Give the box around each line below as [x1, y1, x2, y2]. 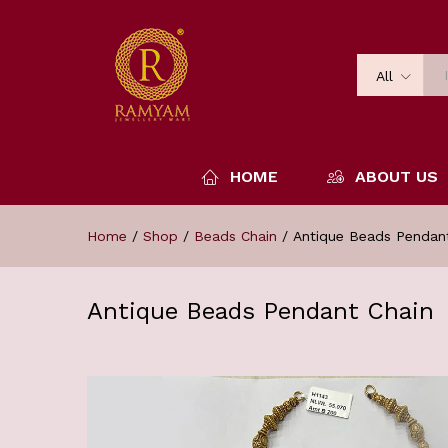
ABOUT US [355, 167, 438, 186]
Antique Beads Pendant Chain [87, 297, 434, 325]
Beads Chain [194, 228, 277, 244]
